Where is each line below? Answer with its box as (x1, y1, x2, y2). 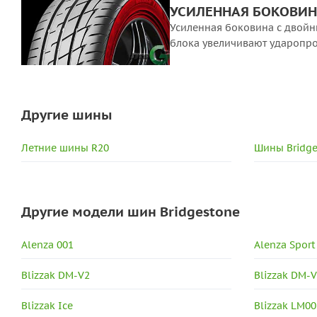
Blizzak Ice (21, 299, 73, 312)
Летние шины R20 (21, 142, 109, 154)
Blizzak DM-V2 (21, 269, 90, 282)
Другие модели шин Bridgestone (21, 203, 240, 220)
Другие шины (21, 106, 112, 123)
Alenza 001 (21, 238, 74, 251)
